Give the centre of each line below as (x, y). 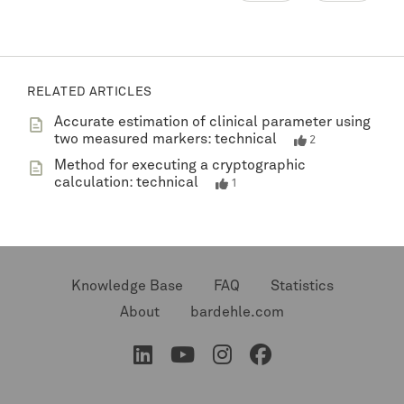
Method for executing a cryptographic (180, 165)
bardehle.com (237, 312)
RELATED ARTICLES (90, 92)
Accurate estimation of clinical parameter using (212, 121)
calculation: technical (126, 182)
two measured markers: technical (165, 138)
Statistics (302, 285)
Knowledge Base (127, 285)
